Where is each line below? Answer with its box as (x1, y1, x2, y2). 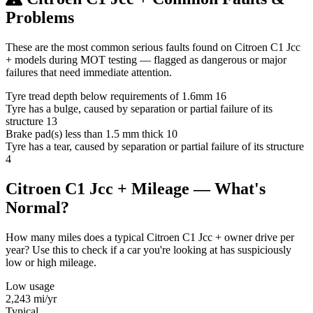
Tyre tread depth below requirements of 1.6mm (6, 90, 212, 102)
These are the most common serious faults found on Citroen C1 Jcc (6, 41, 300, 53)
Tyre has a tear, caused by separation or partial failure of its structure (6, 140, 304, 152)
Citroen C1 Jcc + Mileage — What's (6, 179, 265, 198)
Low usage (6, 279, 54, 292)
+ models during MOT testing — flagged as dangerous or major (6, 54, 286, 66)
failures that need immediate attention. (6, 66, 172, 78)
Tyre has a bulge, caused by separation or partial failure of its (6, 103, 272, 115)
